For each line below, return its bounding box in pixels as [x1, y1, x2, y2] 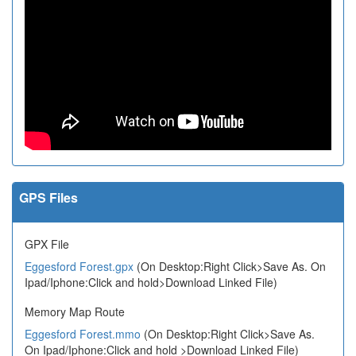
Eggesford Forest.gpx [25, 258, 133, 275]
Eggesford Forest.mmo [25, 326, 141, 342]
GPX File [25, 236, 69, 253]
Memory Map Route [25, 304, 125, 320]
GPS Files [19, 188, 78, 207]
